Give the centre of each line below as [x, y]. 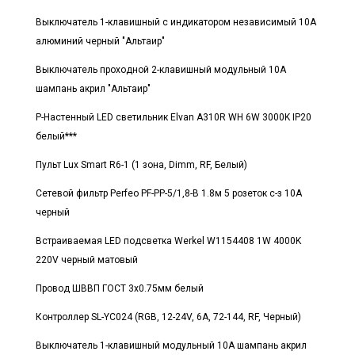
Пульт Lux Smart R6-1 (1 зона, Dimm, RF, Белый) [141, 164]
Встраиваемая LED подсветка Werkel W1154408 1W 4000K [168, 240]
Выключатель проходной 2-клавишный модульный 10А [161, 69]
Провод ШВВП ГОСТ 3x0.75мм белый [120, 288]
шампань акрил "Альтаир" [93, 88]
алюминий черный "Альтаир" [100, 41]
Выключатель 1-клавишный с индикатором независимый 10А [176, 22]
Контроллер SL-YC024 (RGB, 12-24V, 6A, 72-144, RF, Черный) [168, 317]
